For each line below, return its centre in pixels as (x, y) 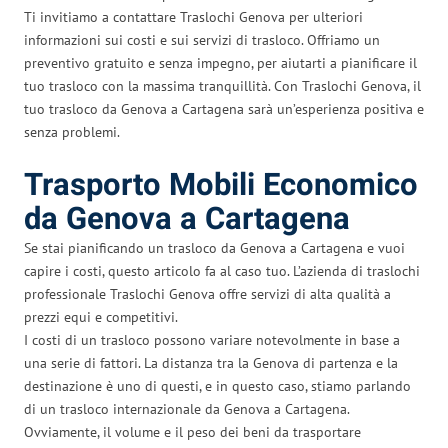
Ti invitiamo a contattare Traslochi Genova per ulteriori (193, 16)
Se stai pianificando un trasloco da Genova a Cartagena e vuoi (214, 247)
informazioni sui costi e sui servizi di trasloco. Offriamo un (202, 39)
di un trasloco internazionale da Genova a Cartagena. (186, 408)
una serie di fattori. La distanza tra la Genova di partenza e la (211, 362)
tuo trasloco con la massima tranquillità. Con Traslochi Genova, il (222, 85)
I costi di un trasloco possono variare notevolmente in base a (212, 339)
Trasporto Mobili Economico (221, 185)
